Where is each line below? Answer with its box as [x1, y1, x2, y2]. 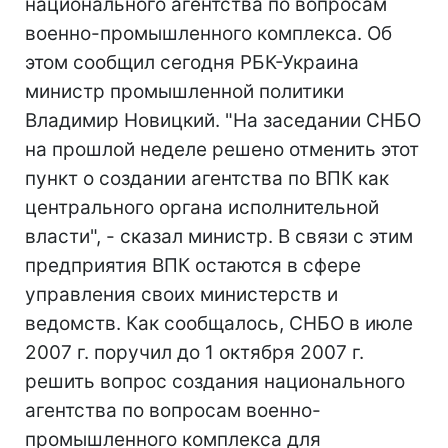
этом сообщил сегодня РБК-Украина [25, 51, 359, 74]
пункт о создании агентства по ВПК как [25, 167, 389, 190]
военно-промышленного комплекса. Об [25, 22, 392, 45]
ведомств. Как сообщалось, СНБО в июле [25, 312, 413, 335]
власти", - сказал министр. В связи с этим [25, 225, 413, 248]
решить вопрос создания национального [25, 370, 405, 393]
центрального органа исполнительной [25, 196, 379, 219]
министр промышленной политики [25, 80, 344, 103]
